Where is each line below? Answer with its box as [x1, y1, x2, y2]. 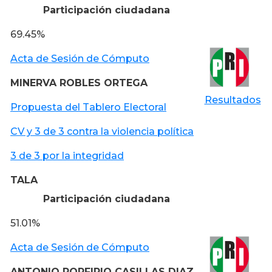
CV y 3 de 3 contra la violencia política [10, 125, 194, 137]
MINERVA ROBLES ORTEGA [10, 76, 148, 89]
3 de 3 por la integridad [10, 149, 124, 161]
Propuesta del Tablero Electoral [10, 101, 166, 113]
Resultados [204, 93, 261, 106]
